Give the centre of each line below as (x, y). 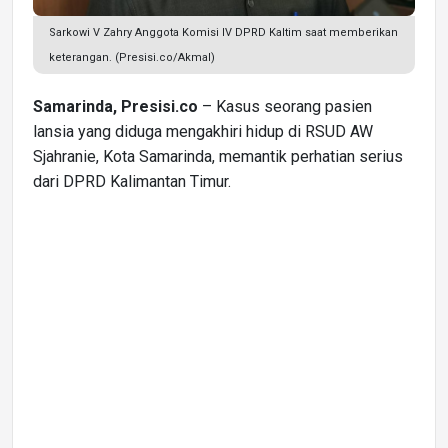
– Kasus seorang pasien (285, 106)
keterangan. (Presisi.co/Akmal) (132, 57)
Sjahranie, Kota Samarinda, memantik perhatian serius (218, 156)
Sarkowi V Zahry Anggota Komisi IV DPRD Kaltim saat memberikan (223, 32)
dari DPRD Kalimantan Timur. (134, 181)
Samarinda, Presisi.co (115, 106)
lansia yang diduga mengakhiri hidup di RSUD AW (203, 131)
